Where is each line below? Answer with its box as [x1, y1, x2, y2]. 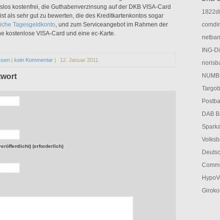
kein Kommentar [14, 57, 53, 63]
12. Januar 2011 [60, 57, 98, 63]
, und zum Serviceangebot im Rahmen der [55, 21, 168, 28]
